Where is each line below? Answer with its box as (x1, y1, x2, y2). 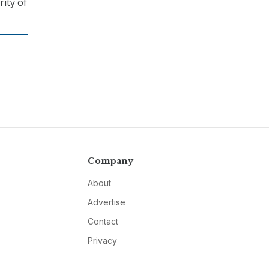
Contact (87, 216, 118, 227)
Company (87, 156, 133, 167)
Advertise (87, 197, 125, 208)
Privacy (87, 235, 117, 246)
